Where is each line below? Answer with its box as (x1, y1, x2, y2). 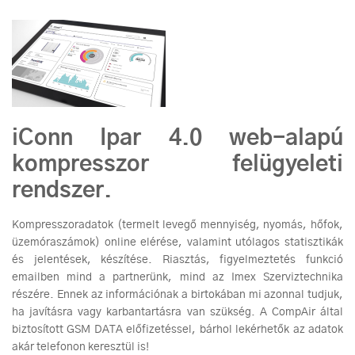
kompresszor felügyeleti (12, 153, 343, 176)
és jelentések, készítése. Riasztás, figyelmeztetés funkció (12, 254, 343, 265)
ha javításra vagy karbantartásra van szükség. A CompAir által (12, 306, 343, 318)
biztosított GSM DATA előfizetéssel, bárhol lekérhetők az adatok (12, 323, 343, 335)
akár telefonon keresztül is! (12, 341, 149, 353)
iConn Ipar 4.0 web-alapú (12, 127, 343, 150)
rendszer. (12, 179, 112, 202)
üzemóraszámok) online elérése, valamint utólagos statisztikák (12, 236, 343, 248)
